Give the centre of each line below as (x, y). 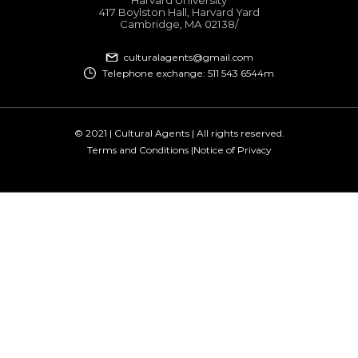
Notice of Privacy (232, 150)
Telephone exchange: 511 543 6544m (189, 74)
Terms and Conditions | (140, 150)
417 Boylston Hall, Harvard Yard (179, 12)
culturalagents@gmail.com (188, 58)
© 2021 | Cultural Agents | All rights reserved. (179, 133)
